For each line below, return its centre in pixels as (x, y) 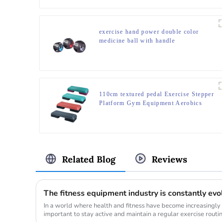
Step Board (116, 112)
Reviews (169, 159)
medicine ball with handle (137, 40)
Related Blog (89, 159)
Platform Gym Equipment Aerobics (151, 103)
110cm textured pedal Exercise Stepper (157, 94)
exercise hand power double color (149, 31)
